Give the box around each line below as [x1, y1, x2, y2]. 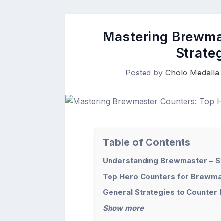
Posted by [125, 68, 165, 78]
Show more [103, 203, 144, 213]
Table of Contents [103, 136, 190, 148]
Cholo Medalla [165, 68, 219, 78]
